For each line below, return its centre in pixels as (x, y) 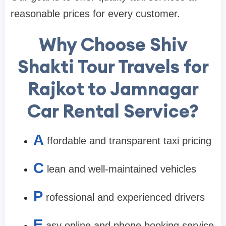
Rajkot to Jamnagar (113, 89)
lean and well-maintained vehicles (122, 169)
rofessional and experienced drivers (125, 197)
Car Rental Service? (113, 111)
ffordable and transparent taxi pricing (129, 141)
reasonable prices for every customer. (95, 14)
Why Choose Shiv (113, 45)
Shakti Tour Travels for (113, 67)
